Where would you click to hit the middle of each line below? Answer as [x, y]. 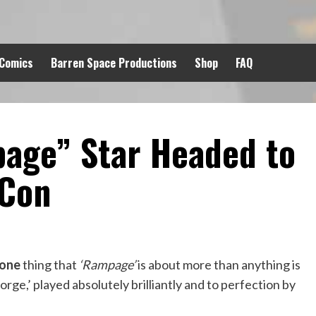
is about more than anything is [218, 265]
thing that [51, 265]
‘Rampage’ [107, 265]
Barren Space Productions [114, 63]
